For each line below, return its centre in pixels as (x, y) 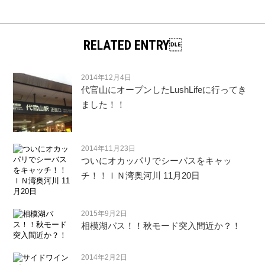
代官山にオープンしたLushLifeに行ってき (164, 89)
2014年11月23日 (109, 148)
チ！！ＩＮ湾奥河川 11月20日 (141, 175)
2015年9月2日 (104, 213)
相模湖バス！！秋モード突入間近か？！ (161, 225)
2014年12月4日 (106, 77)
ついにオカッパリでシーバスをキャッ (157, 160)
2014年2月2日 (104, 257)
